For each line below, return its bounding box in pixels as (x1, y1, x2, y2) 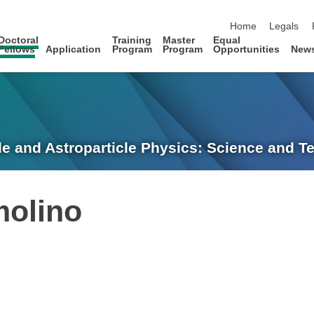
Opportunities (213, 43, 280, 55)
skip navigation (229, 6, 296, 18)
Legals (269, 21, 299, 32)
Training (111, 34, 151, 46)
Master (163, 34, 196, 46)
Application (46, 43, 102, 55)
